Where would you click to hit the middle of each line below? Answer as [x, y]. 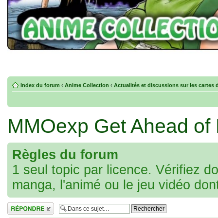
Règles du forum [65, 155]
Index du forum [40, 85]
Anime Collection [87, 85]
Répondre [19, 205]
